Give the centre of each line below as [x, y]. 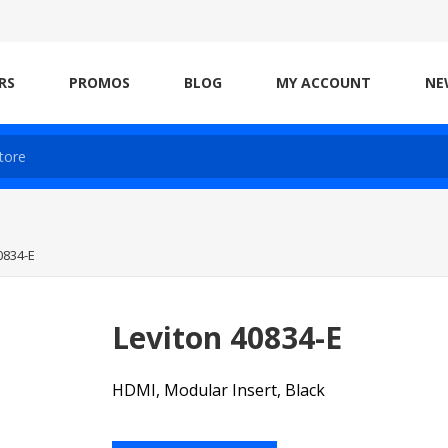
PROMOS [99, 82]
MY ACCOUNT [323, 82]
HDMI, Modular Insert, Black [219, 390]
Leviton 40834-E [227, 337]
